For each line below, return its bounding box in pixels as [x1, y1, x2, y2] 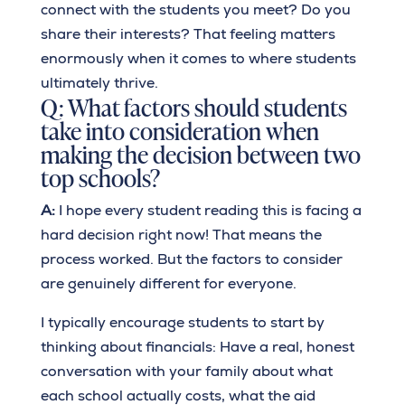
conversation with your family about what [40, 362, 333, 381]
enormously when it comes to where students [40, 49, 356, 69]
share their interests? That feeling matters [40, 24, 335, 44]
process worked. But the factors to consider [40, 250, 343, 269]
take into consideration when [40, 112, 319, 148]
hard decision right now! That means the [40, 225, 322, 245]
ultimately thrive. [40, 73, 158, 93]
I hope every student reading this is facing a [58, 201, 362, 221]
